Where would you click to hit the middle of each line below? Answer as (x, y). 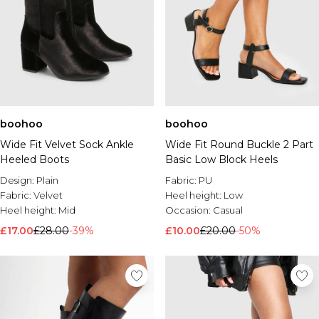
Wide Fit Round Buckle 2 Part (239, 145)
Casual (228, 210)
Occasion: (189, 210)
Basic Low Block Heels (221, 159)
